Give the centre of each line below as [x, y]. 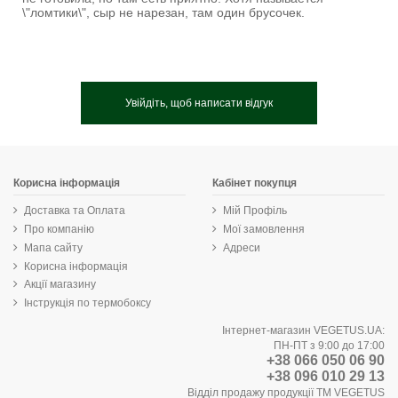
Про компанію [59, 230]
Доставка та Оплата [75, 211]
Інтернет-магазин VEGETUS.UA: [303, 331]
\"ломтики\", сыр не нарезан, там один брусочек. [163, 12]
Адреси [242, 247]
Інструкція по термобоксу [88, 303]
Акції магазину [60, 285]
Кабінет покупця [255, 183]
